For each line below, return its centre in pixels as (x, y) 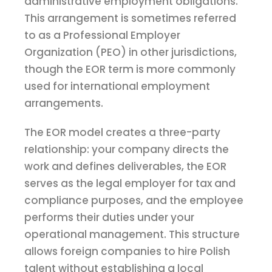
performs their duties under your (109, 218)
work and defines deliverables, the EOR (125, 167)
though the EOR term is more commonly (130, 70)
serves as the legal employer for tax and (130, 184)
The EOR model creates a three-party (122, 133)
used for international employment (117, 87)
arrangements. (64, 104)
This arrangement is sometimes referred (130, 19)
